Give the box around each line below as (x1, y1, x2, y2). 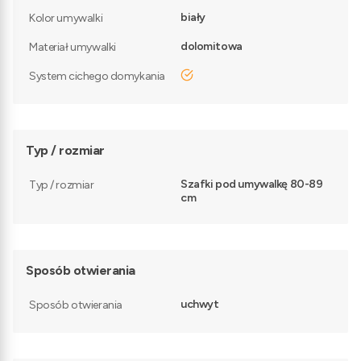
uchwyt (180, 297, 219, 312)
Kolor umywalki (29, 11, 103, 26)
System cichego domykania (29, 69, 165, 84)
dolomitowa (180, 39, 243, 54)
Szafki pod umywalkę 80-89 (180, 177, 323, 192)
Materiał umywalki (29, 40, 116, 55)
